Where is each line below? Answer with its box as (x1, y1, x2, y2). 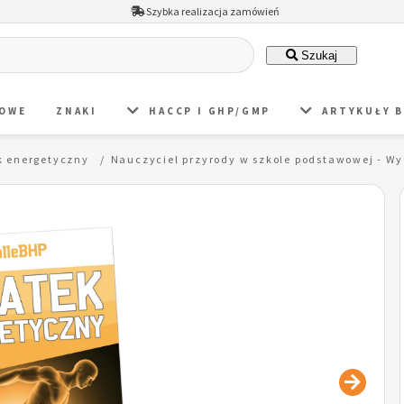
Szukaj (297, 48, 337, 62)
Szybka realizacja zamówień (143, 5, 280, 18)
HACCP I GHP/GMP (149, 104, 271, 117)
